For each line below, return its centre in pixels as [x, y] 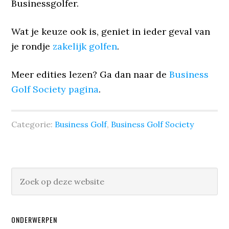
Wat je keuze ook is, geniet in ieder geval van [111, 31]
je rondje [32, 46]
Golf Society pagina [55, 89]
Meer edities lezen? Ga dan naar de [90, 74]
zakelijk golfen [85, 46]
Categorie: [33, 124]
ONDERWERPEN [35, 219]
